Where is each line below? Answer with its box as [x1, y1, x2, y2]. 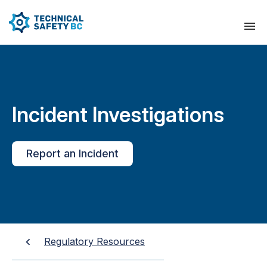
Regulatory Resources [44, 235, 145, 247]
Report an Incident [26, 147, 119, 160]
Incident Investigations [12, 102, 224, 127]
